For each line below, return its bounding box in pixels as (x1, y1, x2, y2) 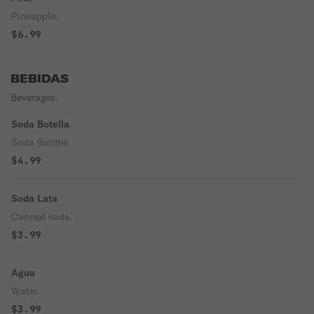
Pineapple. (11, 10, 58, 22)
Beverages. (11, 91, 58, 104)
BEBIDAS (11, 71, 69, 86)
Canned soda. (11, 210, 73, 223)
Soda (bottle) (11, 136, 68, 149)
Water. (11, 285, 40, 297)
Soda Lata (11, 192, 57, 205)
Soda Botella (11, 118, 69, 130)
